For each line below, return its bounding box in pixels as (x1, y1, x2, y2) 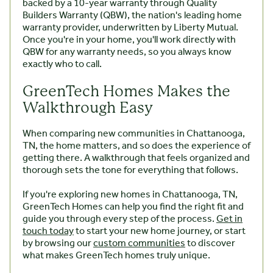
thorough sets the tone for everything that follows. (23, 161, 238, 180)
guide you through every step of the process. (23, 210, 216, 229)
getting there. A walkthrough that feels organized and (23, 149, 250, 168)
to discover (185, 234, 235, 253)
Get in (216, 210, 243, 229)
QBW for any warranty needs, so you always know (23, 43, 232, 62)
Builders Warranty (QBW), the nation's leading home (23, 6, 242, 26)
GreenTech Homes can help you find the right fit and (23, 197, 244, 217)
